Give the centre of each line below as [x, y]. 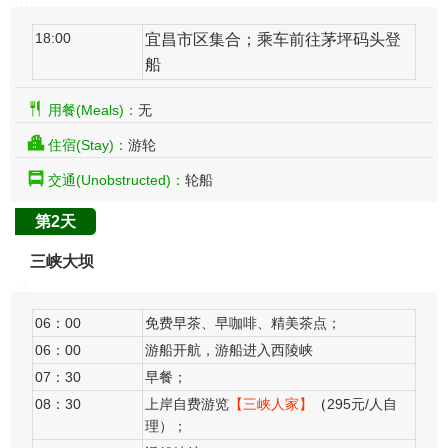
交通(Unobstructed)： [116, 180]
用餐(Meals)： [93, 110]
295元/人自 [362, 404]
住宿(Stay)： [88, 145]
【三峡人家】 [271, 404]
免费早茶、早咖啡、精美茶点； [243, 323]
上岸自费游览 [187, 404]
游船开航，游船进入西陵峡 [229, 350]
